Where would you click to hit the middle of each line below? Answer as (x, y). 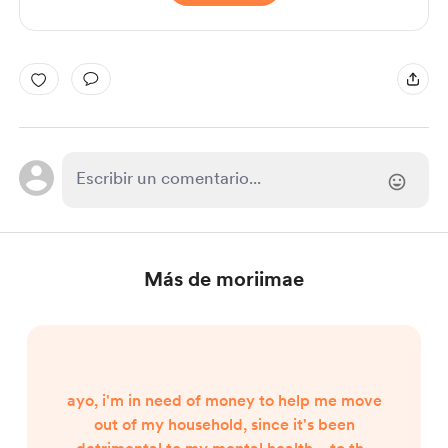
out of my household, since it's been (224, 424)
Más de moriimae (224, 279)
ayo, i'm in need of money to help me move (224, 400)
